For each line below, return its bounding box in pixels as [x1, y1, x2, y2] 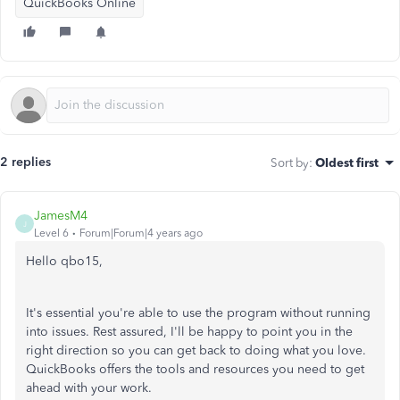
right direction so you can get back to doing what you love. [26, 343, 366, 358]
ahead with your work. [26, 380, 155, 396]
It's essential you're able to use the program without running [26, 305, 371, 321]
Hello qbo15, [26, 254, 103, 269]
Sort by [271, 155, 309, 170]
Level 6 [34, 227, 69, 239]
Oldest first [315, 155, 379, 170]
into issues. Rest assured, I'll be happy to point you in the [26, 324, 353, 339]
